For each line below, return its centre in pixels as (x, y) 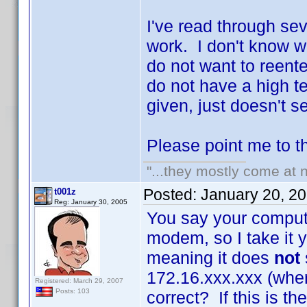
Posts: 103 (72, 291)
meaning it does (210, 258)
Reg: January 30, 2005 (91, 202)
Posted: (172, 195)
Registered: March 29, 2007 (79, 281)
